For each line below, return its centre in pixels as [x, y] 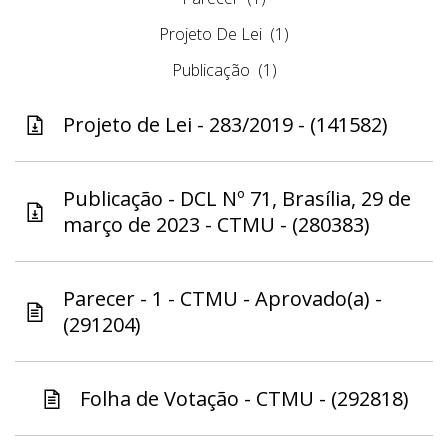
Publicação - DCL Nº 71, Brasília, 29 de [237, 199]
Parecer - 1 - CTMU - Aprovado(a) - [222, 299]
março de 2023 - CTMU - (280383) [216, 225]
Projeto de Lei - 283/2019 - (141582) [225, 125]
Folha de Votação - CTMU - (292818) [244, 399]
